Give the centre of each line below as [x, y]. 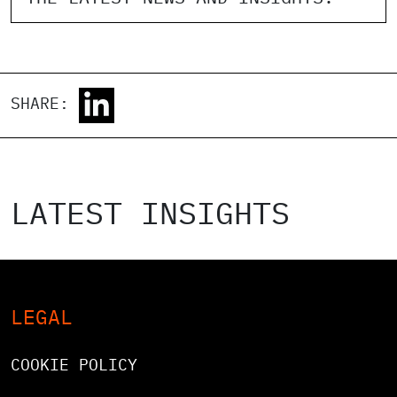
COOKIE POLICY [74, 364]
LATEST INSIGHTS [150, 212]
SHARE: [45, 103]
